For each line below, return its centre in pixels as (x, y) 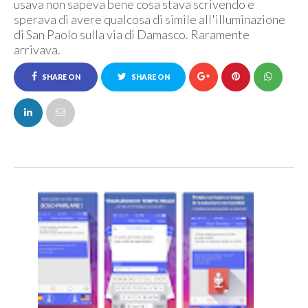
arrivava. (37, 49)
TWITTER (144, 106)
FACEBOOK (56, 106)
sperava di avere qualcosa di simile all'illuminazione (150, 19)
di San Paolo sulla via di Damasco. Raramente (132, 34)
